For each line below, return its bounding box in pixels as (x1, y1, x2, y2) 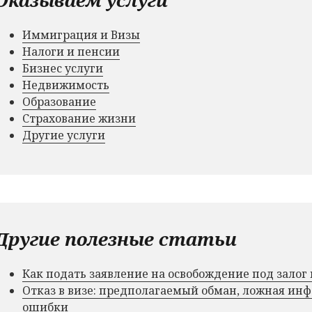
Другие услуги (22, 127, 105, 143)
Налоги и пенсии (22, 43, 120, 59)
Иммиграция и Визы (22, 26, 140, 42)
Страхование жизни (22, 110, 136, 126)
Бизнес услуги (22, 60, 103, 76)
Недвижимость (22, 77, 109, 93)
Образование (22, 93, 96, 109)
